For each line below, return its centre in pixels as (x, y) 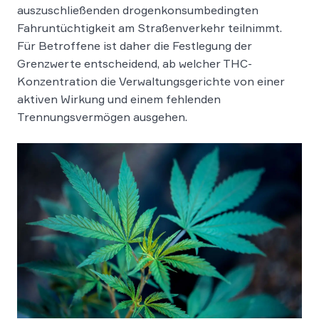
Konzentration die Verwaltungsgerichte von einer (151, 81)
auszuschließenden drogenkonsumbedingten (138, 10)
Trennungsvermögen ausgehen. (102, 116)
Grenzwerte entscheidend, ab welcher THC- (135, 63)
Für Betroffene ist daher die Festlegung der (135, 45)
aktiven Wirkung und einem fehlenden (119, 99)
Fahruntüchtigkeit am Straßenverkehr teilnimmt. (150, 27)
